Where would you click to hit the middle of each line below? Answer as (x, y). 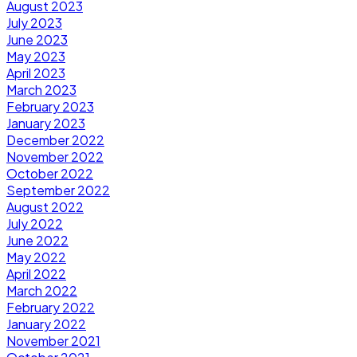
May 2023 (36, 56)
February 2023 (50, 106)
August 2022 (45, 206)
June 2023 (37, 39)
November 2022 (55, 156)
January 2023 (46, 123)
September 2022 (58, 190)
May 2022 (36, 257)
